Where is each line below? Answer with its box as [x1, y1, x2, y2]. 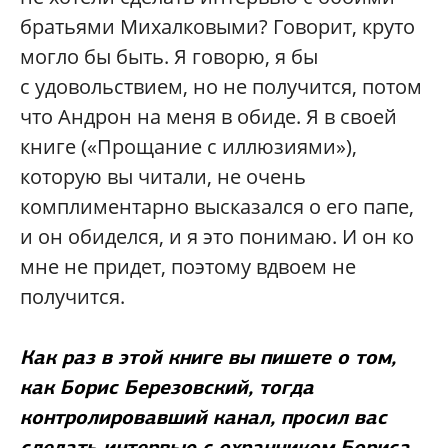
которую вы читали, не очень [20, 163, 306, 191]
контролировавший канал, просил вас [20, 404, 387, 431]
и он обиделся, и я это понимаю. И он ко [20, 223, 414, 251]
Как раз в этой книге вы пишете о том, [20, 344, 396, 371]
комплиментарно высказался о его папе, [20, 193, 414, 221]
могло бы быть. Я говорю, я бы [20, 43, 318, 71]
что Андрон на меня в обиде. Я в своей [20, 103, 397, 131]
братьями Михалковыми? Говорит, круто [20, 13, 415, 41]
